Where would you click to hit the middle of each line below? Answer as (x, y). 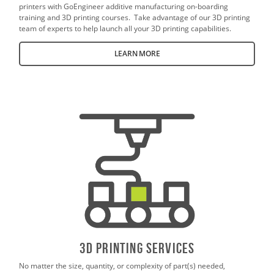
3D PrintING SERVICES (137, 249)
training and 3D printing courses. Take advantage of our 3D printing (135, 17)
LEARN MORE (137, 53)
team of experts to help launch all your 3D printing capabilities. (125, 28)
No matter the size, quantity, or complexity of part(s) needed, (122, 266)
